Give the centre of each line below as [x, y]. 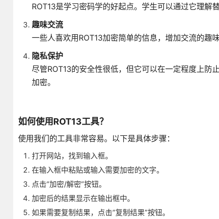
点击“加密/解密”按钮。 [69, 184]
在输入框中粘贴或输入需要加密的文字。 [98, 170]
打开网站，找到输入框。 [72, 155]
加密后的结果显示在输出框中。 [83, 198]
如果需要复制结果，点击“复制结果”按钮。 [100, 212]
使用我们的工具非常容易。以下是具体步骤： [96, 138]
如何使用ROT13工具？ [63, 121]
